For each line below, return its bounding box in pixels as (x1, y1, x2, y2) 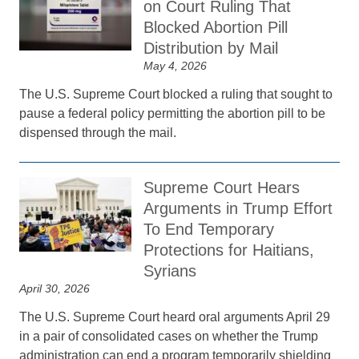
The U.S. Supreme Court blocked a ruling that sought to (19, 87, 333, 101)
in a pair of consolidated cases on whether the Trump (19, 329, 319, 343)
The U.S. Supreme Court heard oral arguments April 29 (19, 310, 331, 324)
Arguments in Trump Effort (143, 200, 333, 217)
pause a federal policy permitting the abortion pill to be (19, 107, 326, 120)
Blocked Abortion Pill (143, 18, 288, 36)
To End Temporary (143, 220, 275, 238)
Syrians (143, 262, 197, 280)
